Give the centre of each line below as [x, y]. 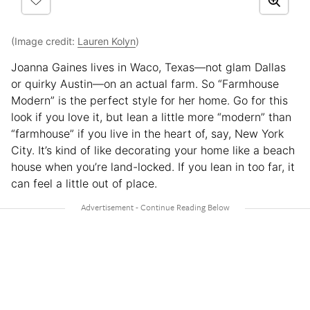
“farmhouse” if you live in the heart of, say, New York [147, 134]
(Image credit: [44, 42]
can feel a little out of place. [84, 184]
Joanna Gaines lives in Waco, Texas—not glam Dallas [148, 67]
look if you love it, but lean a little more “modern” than [151, 117]
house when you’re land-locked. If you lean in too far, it [153, 167]
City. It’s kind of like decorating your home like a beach [153, 151]
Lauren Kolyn [107, 42]
